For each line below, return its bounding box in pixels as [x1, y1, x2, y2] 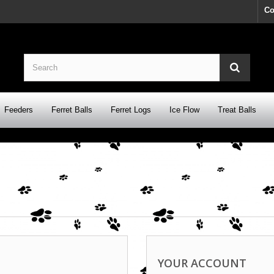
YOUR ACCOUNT [158, 256, 246, 270]
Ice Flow [169, 105, 199, 114]
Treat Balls [218, 105, 256, 114]
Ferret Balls [51, 105, 92, 114]
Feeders [4, 105, 33, 114]
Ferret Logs [111, 105, 151, 114]
